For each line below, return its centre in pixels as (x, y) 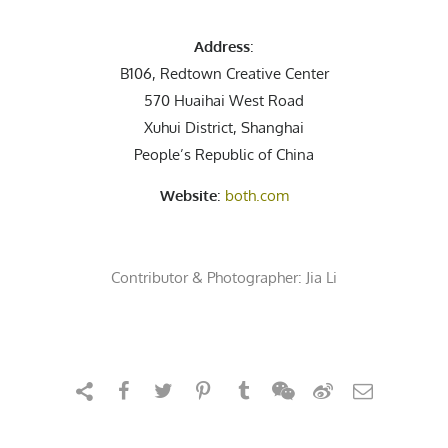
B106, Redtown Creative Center (224, 74)
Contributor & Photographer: (208, 278)
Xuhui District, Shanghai (224, 128)
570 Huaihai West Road (224, 101)
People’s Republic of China (224, 155)
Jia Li (321, 278)
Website (188, 196)
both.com (256, 196)
